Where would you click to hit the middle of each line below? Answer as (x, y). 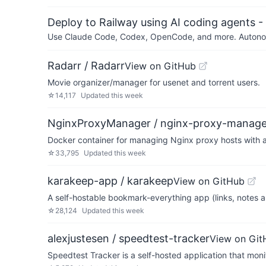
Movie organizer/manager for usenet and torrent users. (154, 82)
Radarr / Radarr (86, 66)
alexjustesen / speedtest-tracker (129, 238)
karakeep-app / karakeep (110, 181)
